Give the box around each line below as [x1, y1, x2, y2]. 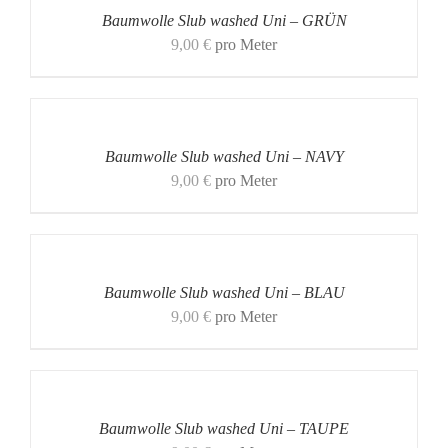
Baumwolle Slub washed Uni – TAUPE [99, 420, 349, 437]
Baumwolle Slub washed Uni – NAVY [104, 148, 344, 165]
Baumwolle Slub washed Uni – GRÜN [101, 12, 347, 29]
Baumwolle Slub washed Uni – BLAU [103, 284, 345, 301]
